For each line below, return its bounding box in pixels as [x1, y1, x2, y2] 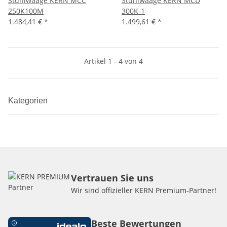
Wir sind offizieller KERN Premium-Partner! [70, 185, 216, 195]
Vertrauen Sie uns [70, 172, 154, 184]
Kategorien [8, 96, 50, 105]
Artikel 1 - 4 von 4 [84, 56, 143, 66]
